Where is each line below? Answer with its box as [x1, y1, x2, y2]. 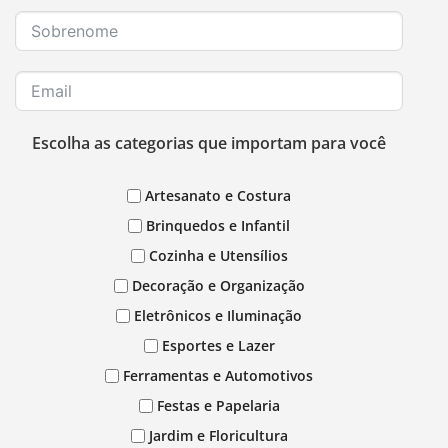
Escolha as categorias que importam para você [32, 132, 386, 155]
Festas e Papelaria [156, 396, 280, 416]
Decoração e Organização [131, 276, 305, 296]
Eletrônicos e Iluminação [134, 306, 302, 326]
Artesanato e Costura [145, 186, 291, 206]
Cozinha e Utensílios [148, 246, 288, 266]
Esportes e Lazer [161, 336, 275, 356]
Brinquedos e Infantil [146, 216, 290, 236]
